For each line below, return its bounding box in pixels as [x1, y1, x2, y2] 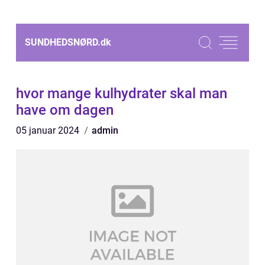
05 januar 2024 [16, 125, 82, 136]
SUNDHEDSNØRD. [25, 37, 101, 48]
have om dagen [16, 102, 114, 118]
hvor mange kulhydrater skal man [16, 85, 227, 102]
